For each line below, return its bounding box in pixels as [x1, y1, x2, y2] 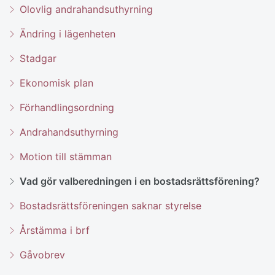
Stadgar [20, 52, 56, 64]
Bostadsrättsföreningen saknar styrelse [20, 199, 201, 212]
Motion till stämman [20, 150, 112, 163]
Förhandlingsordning [20, 101, 114, 114]
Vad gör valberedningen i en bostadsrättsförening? [20, 174, 260, 187]
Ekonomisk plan [20, 76, 93, 89]
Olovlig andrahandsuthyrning [20, 2, 153, 15]
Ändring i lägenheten [20, 27, 115, 40]
